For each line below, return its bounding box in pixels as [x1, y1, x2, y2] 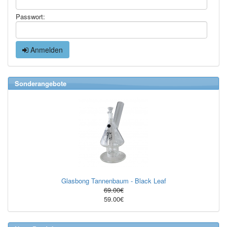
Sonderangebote [15, 79, 66, 89]
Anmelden [28, 45, 63, 55]
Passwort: [16, 12, 45, 22]
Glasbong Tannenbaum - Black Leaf [61, 176, 166, 186]
